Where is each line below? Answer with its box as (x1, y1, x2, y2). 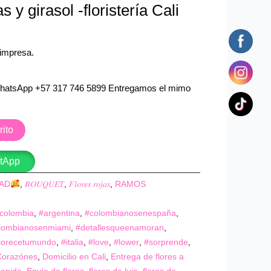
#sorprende (144, 238, 189, 247)
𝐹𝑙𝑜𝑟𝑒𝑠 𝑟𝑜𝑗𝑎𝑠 (68, 180, 110, 189)
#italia (61, 238, 84, 247)
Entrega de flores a (111, 252, 184, 262)
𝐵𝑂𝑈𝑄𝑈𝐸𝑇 (24, 180, 64, 189)
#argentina (39, 209, 80, 218)
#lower (114, 238, 140, 247)
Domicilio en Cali (42, 252, 106, 262)
